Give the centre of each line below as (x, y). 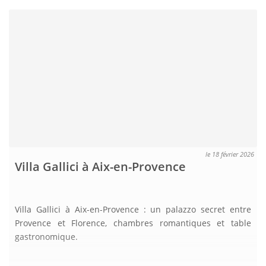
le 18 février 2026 (230, 154)
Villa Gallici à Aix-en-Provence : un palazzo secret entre (133, 210)
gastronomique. (46, 237)
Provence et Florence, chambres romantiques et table (133, 223)
